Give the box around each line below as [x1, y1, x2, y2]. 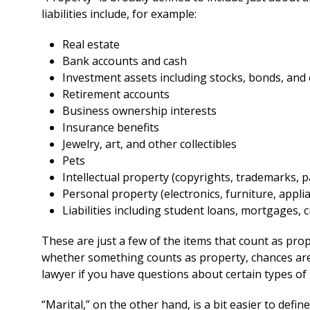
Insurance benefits [62, 120, 159, 135]
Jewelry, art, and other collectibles [62, 136, 237, 152]
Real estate [62, 37, 120, 52]
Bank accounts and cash [62, 53, 187, 69]
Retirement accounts [62, 86, 170, 102]
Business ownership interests [62, 103, 217, 118]
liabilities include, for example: [42, 6, 197, 21]
